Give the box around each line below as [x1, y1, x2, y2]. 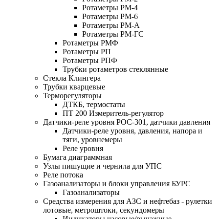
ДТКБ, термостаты [63, 100, 125, 109]
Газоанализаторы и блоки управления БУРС [43, 179, 191, 188]
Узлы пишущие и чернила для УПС [43, 161, 162, 170]
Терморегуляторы [43, 91, 102, 100]
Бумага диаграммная [43, 153, 112, 161]
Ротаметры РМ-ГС [82, 29, 144, 38]
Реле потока [43, 170, 83, 179]
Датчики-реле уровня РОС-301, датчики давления [43, 117, 210, 126]
